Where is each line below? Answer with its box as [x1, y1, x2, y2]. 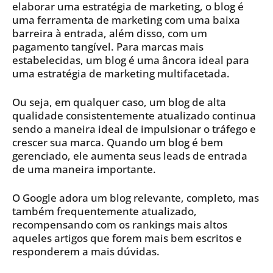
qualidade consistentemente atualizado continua [12, 108, 256, 122]
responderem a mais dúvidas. [12, 244, 160, 258]
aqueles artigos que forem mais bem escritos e [12, 230, 242, 245]
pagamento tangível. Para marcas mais [12, 39, 204, 54]
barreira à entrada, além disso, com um [12, 26, 207, 40]
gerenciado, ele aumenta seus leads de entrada [12, 148, 247, 163]
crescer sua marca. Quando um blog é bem [12, 135, 223, 149]
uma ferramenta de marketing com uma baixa [12, 12, 240, 27]
